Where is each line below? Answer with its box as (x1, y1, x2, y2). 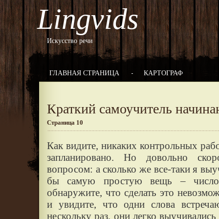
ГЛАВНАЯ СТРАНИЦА (49, 69, 119, 77)
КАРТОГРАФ (144, 69, 183, 77)
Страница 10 (47, 119, 83, 126)
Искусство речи (47, 37, 93, 44)
